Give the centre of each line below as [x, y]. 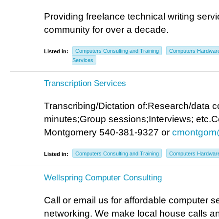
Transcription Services [85, 83]
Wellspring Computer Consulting [103, 177]
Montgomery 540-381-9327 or [108, 132]
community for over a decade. [106, 30]
